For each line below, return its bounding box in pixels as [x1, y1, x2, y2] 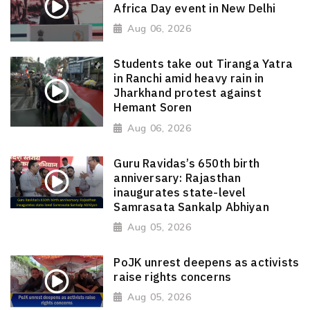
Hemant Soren [113, 100, 192, 116]
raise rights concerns [113, 268, 232, 284]
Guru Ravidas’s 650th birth [113, 155, 260, 171]
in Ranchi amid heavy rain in [113, 71, 264, 86]
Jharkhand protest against [113, 85, 262, 101]
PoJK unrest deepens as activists [113, 254, 300, 270]
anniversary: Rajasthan [113, 170, 241, 185]
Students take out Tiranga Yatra [113, 56, 293, 72]
